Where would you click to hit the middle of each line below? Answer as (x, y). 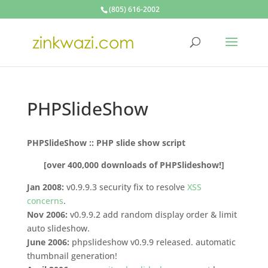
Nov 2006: (48, 214)
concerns (45, 201)
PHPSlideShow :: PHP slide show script (106, 143)
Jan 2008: (46, 187)
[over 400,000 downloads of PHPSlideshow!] (134, 165)
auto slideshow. (58, 228)
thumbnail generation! (72, 256)
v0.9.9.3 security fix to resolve (127, 187)
